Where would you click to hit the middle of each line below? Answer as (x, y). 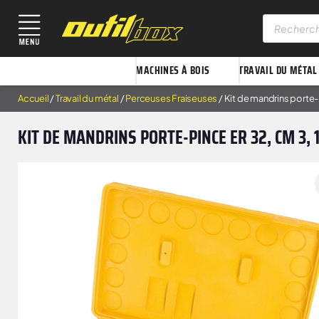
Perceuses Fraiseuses (172, 98)
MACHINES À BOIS (173, 71)
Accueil (33, 98)
